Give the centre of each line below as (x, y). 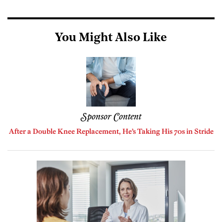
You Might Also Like (111, 38)
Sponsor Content (111, 117)
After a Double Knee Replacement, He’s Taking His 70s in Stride (111, 131)
